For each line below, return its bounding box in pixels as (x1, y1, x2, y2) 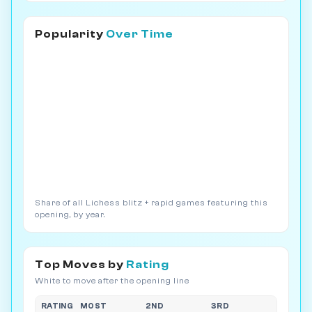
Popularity (35, 28, 106, 41)
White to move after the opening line (35, 276, 189, 286)
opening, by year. (35, 210, 105, 220)
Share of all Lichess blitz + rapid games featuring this (35, 198, 268, 208)
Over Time (106, 28, 173, 41)
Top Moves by (35, 258, 126, 272)
